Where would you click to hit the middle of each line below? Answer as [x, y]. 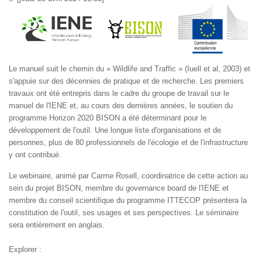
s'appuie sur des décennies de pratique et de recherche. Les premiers [126, 81]
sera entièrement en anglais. [57, 225]
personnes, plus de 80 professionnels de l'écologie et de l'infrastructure [128, 142]
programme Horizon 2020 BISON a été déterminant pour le [108, 118]
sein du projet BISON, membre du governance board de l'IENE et [119, 188]
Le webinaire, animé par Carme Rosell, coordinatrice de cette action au [128, 175]
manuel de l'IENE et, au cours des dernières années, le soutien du [121, 105]
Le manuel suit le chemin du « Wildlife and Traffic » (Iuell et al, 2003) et [130, 68]
